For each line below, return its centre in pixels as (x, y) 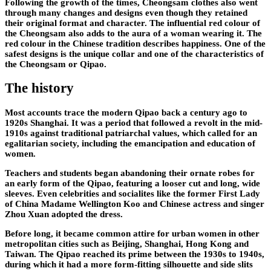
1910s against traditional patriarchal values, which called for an (131, 133)
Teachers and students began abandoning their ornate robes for (130, 173)
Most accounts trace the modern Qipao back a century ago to (126, 113)
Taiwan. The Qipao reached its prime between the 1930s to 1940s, (135, 254)
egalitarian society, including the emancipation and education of (130, 144)
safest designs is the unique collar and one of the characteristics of (134, 54)
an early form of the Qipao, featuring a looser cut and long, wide (132, 184)
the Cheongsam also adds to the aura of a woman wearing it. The (133, 33)
